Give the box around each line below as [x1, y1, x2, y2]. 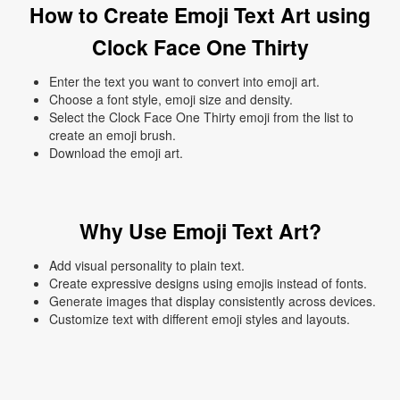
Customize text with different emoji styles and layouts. [49, 310, 350, 329]
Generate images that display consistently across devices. [49, 292, 376, 311]
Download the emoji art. [49, 144, 183, 162]
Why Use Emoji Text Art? [79, 216, 321, 246]
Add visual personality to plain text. [49, 256, 245, 275]
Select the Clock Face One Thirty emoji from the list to [49, 108, 354, 127]
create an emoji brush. [49, 126, 176, 145]
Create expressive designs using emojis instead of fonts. [49, 274, 367, 293]
